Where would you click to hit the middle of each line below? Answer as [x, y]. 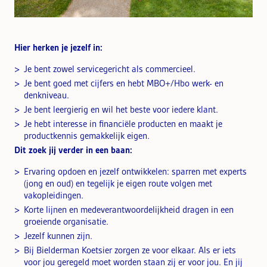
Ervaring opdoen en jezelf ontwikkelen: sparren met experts [135, 171]
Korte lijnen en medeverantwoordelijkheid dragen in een [129, 209]
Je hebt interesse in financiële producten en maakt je [123, 124]
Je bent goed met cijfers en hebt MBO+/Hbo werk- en [124, 83]
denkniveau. [46, 95]
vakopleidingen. [54, 195]
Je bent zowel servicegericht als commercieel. [110, 69]
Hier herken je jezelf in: [58, 47]
